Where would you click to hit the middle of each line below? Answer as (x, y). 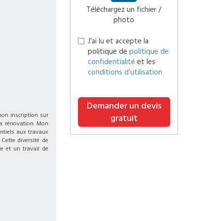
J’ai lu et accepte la (118, 41)
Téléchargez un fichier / (124, 10)
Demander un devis (124, 106)
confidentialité (111, 62)
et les (145, 62)
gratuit (124, 118)
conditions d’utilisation (125, 72)
